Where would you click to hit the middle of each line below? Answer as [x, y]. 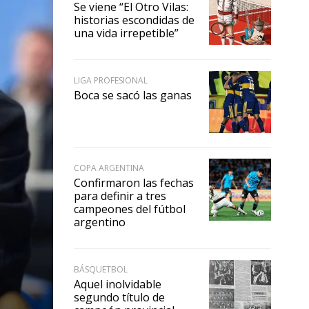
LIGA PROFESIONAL [111, 80]
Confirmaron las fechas [134, 182]
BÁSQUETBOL [101, 269]
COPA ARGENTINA [109, 168]
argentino [100, 222]
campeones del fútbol [130, 209]
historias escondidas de [134, 20]
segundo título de [119, 297]
